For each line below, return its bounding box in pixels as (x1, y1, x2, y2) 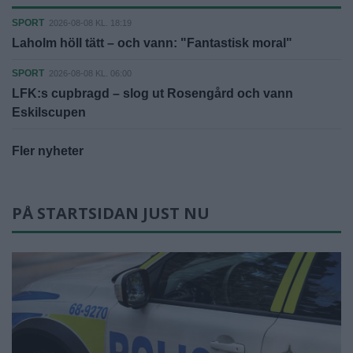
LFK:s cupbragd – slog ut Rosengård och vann (12, 86, 293, 100)
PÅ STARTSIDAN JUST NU (12, 202, 210, 224)
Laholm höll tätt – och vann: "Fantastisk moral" (12, 35, 292, 50)
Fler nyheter (12, 143, 84, 158)
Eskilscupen (12, 105, 86, 119)
